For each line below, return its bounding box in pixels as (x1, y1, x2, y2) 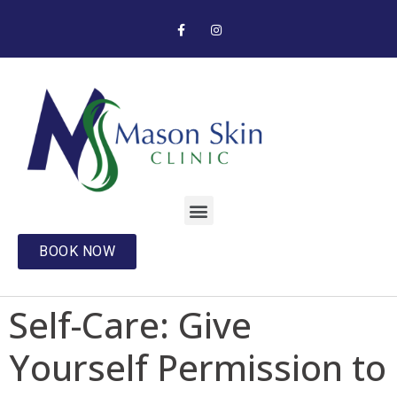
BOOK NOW (39, 243, 115, 261)
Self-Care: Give (9, 300, 252, 350)
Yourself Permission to (9, 343, 386, 393)
